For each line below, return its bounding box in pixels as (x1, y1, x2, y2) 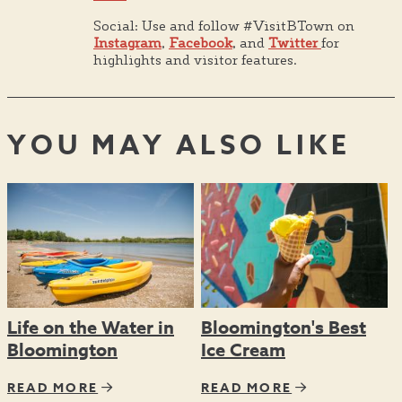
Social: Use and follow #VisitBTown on (93, 16, 354, 34)
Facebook (169, 33, 232, 51)
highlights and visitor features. (93, 50, 297, 68)
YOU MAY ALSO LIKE (7, 126, 351, 165)
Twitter (268, 33, 321, 51)
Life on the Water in (7, 315, 174, 340)
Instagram (93, 33, 162, 51)
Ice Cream (201, 337, 285, 363)
